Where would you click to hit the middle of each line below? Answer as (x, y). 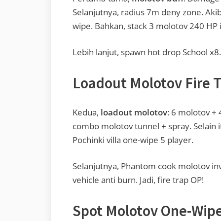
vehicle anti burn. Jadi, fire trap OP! (138, 180)
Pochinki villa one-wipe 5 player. (133, 140)
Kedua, (87, 112)
